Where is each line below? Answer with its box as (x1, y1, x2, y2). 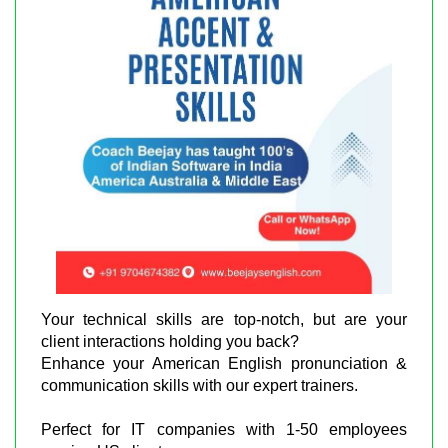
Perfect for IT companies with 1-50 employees (41, 421, 407, 439)
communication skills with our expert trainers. (41, 377, 358, 395)
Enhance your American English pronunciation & (41, 355, 407, 373)
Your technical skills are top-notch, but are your (41, 311, 407, 329)
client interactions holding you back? (41, 333, 299, 351)
